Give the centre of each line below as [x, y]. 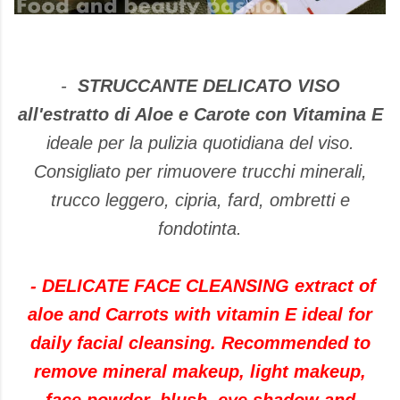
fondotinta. [200, 229]
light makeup [305, 371]
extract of [335, 286]
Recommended [284, 343]
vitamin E [256, 314]
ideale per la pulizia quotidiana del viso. [200, 143]
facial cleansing [143, 343]
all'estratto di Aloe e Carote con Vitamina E [200, 114]
